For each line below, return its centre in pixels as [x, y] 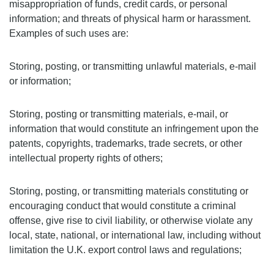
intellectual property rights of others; [86, 158]
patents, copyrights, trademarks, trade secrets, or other [126, 143]
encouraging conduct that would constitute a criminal [123, 206]
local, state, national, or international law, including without [135, 235]
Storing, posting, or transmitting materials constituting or [129, 191]
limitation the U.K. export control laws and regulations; [125, 250]
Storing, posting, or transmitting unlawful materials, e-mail [133, 66]
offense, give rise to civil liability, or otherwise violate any [131, 220]
